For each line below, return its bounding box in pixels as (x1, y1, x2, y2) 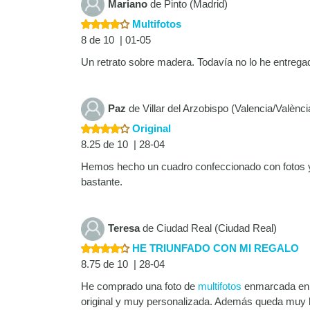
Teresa (108, 222, 140, 235)
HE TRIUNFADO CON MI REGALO (129, 242, 299, 255)
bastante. (81, 176, 122, 188)
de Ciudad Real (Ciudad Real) (140, 222, 277, 235)
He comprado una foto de (81, 280, 198, 293)
